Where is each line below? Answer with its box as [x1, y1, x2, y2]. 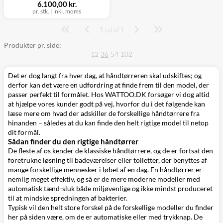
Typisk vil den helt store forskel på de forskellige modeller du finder [8, 203, 214, 212]
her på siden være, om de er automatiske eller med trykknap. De [8, 213, 203, 221]
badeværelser [75, 156, 116, 164]
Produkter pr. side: [4, 41, 61, 49]
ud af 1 [103, 26, 124, 34]
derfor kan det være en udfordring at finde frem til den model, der [8, 81, 209, 89]
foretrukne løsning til [8, 156, 75, 164]
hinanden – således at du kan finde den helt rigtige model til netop [8, 118, 209, 127]
